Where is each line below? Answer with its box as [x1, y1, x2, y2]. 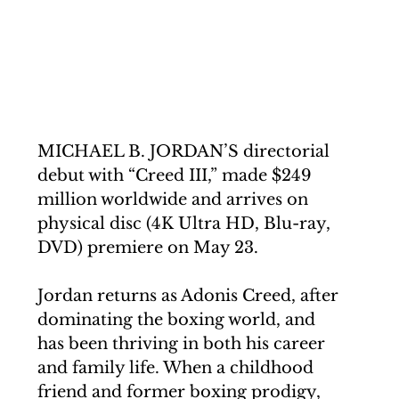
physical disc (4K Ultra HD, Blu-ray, [37, 214, 335, 233]
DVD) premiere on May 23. [37, 238, 263, 257]
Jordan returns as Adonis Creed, [37, 286, 300, 305]
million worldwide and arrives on [37, 190, 313, 209]
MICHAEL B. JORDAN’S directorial [37, 142, 334, 161]
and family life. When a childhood [37, 358, 318, 378]
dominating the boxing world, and [37, 310, 320, 330]
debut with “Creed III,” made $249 [37, 166, 316, 185]
